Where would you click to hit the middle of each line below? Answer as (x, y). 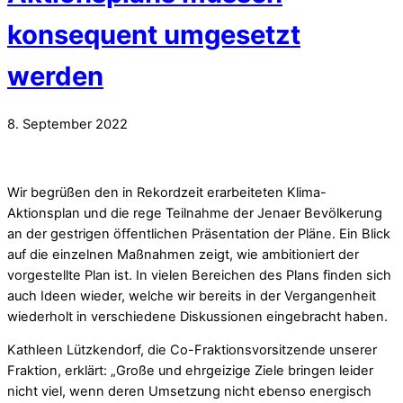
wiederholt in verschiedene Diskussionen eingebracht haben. (197, 316)
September (57, 125)
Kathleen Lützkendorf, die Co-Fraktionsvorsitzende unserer (192, 350)
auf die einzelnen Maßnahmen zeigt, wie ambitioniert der (183, 254)
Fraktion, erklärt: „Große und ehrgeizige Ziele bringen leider (190, 371)
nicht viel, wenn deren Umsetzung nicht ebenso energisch (189, 392)
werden (55, 76)
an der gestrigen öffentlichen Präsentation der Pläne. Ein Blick (199, 233)
